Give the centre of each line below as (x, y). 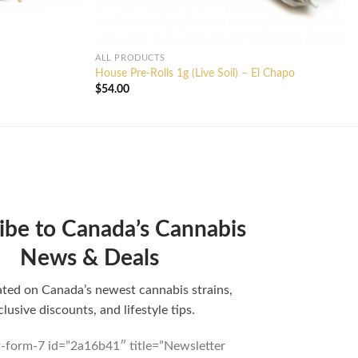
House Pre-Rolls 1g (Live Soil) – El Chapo (195, 74)
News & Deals (89, 259)
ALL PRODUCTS (130, 58)
